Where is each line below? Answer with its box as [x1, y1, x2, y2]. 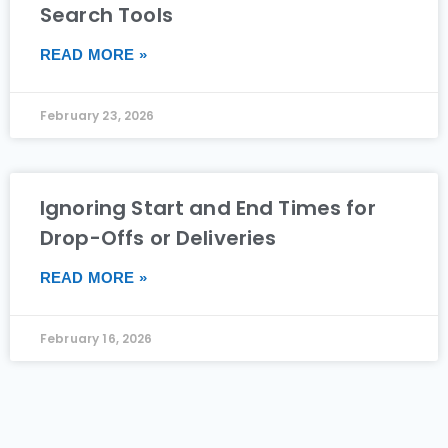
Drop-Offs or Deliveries [40, 223, 277, 252]
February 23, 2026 [40, 106, 155, 124]
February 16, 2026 [40, 329, 153, 347]
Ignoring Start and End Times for [40, 193, 376, 222]
